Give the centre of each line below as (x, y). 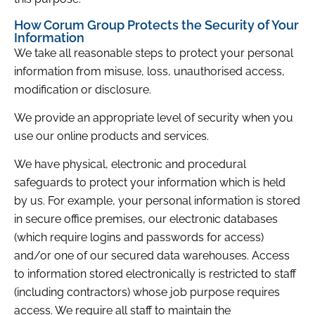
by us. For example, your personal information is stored (157, 201)
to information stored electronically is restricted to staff (155, 274)
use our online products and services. (111, 136)
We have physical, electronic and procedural (130, 165)
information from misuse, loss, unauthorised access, (149, 71)
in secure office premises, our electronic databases (146, 219)
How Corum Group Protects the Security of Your (156, 25)
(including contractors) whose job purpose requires (147, 292)
